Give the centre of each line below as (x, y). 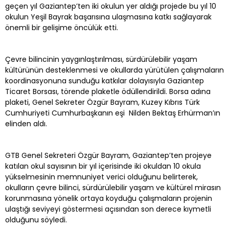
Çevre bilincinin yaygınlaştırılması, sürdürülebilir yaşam (101, 59)
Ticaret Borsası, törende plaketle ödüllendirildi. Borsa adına (108, 91)
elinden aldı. (26, 123)
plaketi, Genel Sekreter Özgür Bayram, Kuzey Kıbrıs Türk (102, 102)
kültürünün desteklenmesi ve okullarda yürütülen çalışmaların (114, 70)
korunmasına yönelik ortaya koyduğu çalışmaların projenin (109, 198)
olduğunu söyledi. (36, 220)
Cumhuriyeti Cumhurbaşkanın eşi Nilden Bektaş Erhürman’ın (113, 113)
